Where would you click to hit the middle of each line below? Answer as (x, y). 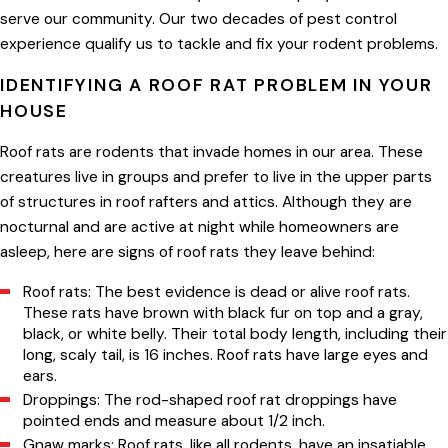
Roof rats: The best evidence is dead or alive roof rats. (217, 291)
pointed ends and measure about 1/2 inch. (176, 420)
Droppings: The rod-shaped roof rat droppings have (210, 399)
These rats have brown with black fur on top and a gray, (223, 312)
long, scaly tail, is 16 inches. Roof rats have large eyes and (226, 354)
